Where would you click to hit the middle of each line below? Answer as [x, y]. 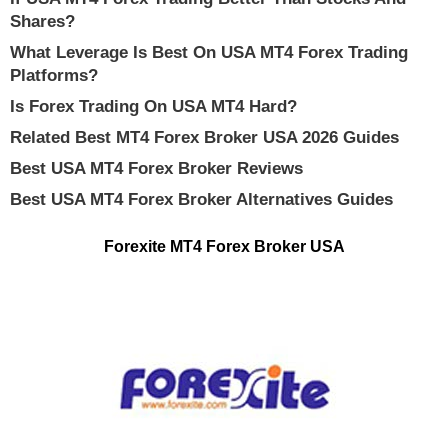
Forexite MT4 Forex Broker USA [224, 246]
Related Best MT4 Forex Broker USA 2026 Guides [204, 137]
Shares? [42, 21]
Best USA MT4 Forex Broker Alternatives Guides [201, 199]
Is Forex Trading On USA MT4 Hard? [153, 106]
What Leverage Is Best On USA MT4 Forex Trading [209, 52]
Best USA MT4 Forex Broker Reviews [156, 168]
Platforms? [54, 75]
